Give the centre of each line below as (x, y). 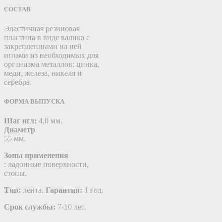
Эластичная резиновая (42, 28)
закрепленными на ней (43, 46)
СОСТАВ (17, 9)
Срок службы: (30, 207)
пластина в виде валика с (47, 37)
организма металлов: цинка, (52, 64)
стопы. (15, 173)
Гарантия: (64, 190)
